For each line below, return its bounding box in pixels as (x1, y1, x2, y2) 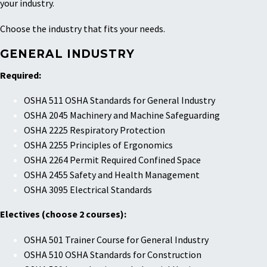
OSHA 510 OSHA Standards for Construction (24, 249, 201, 261)
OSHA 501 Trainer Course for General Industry (24, 234, 209, 246)
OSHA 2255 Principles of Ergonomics (24, 139, 173, 151)
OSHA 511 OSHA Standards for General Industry (24, 94, 215, 107)
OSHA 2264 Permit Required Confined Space (24, 154, 201, 166)
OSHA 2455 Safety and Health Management (24, 169, 200, 181)
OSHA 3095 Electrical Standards (24, 184, 152, 196)
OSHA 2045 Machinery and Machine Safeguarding (24, 109, 220, 122)
